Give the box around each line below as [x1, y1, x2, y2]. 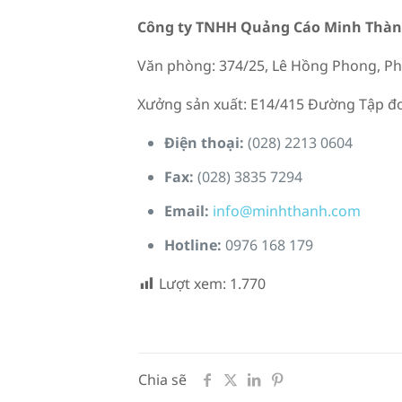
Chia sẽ [138, 370, 187, 389]
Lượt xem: [158, 274, 226, 293]
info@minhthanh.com [212, 201, 361, 221]
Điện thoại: [163, 133, 248, 153]
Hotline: [163, 235, 222, 255]
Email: [163, 201, 209, 221]
